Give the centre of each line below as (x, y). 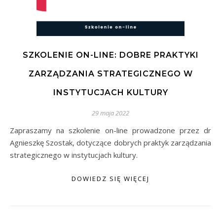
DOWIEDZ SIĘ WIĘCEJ (110, 179)
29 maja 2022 (110, 113)
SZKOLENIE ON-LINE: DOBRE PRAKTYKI (110, 55)
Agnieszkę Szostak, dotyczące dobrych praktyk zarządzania (110, 143)
